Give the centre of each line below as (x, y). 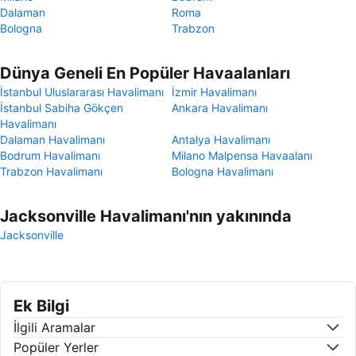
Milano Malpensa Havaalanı (242, 155)
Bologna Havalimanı (222, 171)
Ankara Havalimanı (220, 108)
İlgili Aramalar (54, 327)
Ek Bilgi (41, 306)
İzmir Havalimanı (214, 92)
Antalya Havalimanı (221, 139)
